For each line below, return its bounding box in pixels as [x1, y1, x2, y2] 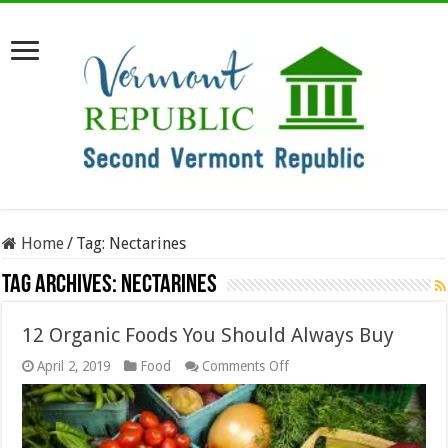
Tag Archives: [2, 272, 122, 299]
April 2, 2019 [37, 358, 111, 374]
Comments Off [202, 358, 290, 374]
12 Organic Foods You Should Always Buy [22, 323, 395, 347]
